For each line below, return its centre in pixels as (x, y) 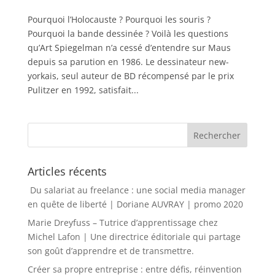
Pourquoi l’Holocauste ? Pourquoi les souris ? (119, 19)
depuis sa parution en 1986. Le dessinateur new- (128, 61)
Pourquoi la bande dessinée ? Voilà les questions (128, 33)
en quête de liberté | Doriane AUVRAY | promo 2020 (135, 204)
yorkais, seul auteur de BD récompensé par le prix (130, 76)
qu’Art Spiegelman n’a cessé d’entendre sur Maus (129, 47)
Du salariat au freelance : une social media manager (136, 190)
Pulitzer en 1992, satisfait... (83, 90)
